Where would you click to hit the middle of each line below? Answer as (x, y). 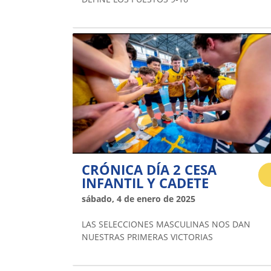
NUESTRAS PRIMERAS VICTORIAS (147, 237)
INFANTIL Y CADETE (145, 183)
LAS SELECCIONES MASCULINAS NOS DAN (166, 224)
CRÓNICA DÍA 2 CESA (149, 170)
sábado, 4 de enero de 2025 (139, 199)
